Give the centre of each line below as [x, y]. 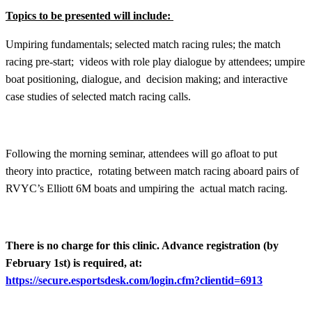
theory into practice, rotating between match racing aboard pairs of [152, 171]
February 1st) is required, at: [74, 263]
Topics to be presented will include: [89, 15]
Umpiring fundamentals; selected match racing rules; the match [143, 44]
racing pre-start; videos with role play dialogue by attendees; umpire [155, 61]
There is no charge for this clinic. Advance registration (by [142, 245]
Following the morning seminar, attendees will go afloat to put [141, 153]
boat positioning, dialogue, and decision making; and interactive [147, 79]
